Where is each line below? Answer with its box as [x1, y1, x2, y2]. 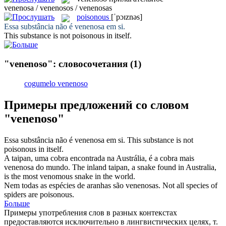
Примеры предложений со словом [4, 98, 189, 111]
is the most [4, 172, 40, 181]
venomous [40, 172, 73, 181]
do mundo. [34, 162, 70, 172]
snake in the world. [73, 172, 135, 181]
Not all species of [162, 181, 217, 190]
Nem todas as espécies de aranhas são [4, 181, 126, 190]
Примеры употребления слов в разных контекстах [4, 208, 177, 217]
